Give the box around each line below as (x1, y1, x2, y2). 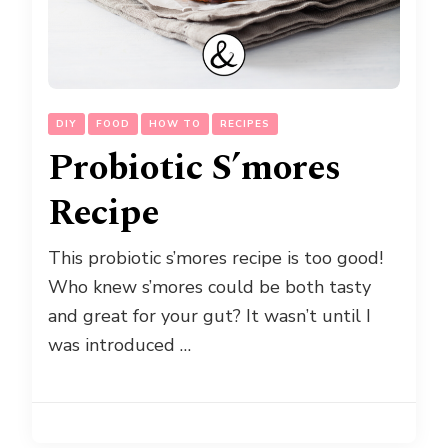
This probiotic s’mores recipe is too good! (48, 246, 383, 271)
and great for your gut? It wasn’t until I (48, 304, 371, 329)
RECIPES (220, 117, 270, 132)
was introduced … (48, 333, 191, 358)
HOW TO (149, 117, 201, 132)
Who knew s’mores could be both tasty (48, 275, 371, 300)
